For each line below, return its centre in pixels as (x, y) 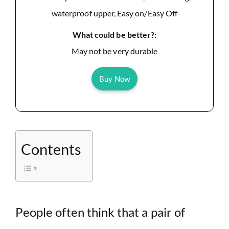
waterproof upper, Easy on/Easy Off (114, 13)
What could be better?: (114, 35)
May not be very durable (114, 51)
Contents (51, 150)
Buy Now (114, 79)
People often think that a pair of (100, 212)
